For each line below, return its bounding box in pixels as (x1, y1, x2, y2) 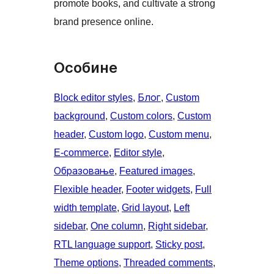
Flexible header (54, 184, 121, 195)
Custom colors (110, 111, 172, 122)
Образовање (54, 166, 114, 177)
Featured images (119, 166, 193, 177)
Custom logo (89, 129, 144, 140)
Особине (54, 59, 117, 76)
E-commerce (54, 147, 109, 158)
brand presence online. (54, 17, 154, 28)
